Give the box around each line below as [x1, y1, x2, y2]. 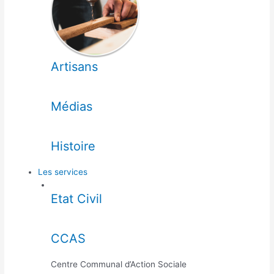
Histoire [50, 138, 95, 154]
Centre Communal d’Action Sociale [50, 259, 187, 269]
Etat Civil [50, 191, 102, 206]
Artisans [50, 59, 98, 74]
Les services [38, 166, 88, 177]
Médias [50, 98, 92, 114]
